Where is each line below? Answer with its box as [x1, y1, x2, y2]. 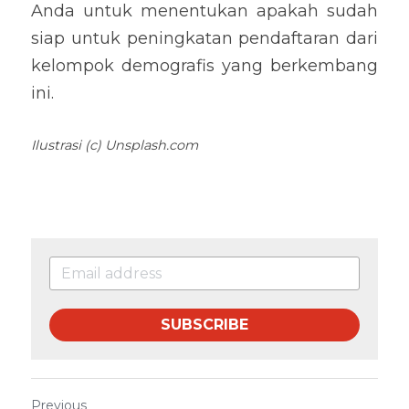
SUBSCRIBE [161, 316, 248, 333]
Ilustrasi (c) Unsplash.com [31, 137, 198, 153]
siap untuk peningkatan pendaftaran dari [31, 28, 378, 48]
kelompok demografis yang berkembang [31, 56, 378, 76]
